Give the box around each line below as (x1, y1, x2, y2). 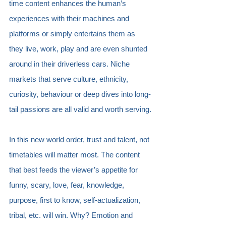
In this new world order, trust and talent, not (9, 135, 151, 144)
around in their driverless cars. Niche (9, 60, 132, 69)
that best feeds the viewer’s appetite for (9, 165, 140, 175)
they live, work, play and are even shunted (9, 44, 149, 53)
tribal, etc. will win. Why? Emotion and (9, 211, 135, 220)
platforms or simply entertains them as (9, 29, 137, 38)
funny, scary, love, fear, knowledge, (9, 181, 126, 190)
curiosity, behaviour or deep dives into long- (9, 90, 151, 99)
